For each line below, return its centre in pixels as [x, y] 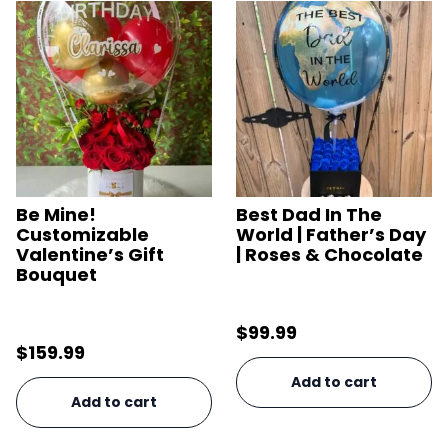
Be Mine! [56, 214]
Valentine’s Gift [90, 254]
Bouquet [56, 274]
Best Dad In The [309, 214]
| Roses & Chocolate [329, 254]
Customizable [82, 234]
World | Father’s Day [331, 234]
